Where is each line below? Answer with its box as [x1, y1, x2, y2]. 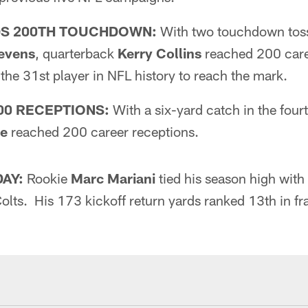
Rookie [23, 170, 71, 186]
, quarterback [35, 45, 118, 61]
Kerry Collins [118, 45, 201, 61]
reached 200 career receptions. [8, 123, 199, 140]
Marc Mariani [71, 170, 155, 186]
